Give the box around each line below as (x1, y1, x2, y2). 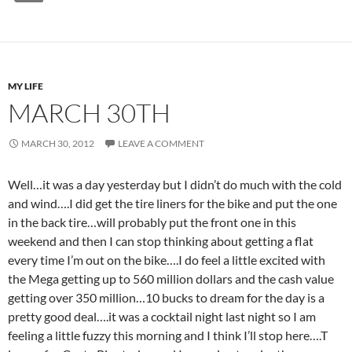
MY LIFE (8, 80, 43, 92)
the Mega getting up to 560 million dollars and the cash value (8, 271, 334, 286)
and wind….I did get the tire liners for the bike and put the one (8, 196, 337, 211)
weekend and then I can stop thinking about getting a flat (8, 233, 313, 248)
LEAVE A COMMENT (118, 137, 204, 149)
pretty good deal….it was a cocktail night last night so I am (8, 309, 316, 324)
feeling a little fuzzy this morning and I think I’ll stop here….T (8, 328, 328, 343)
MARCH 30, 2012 (21, 137, 94, 149)
